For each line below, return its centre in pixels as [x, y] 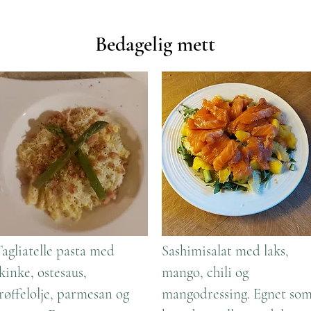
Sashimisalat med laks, [225, 251]
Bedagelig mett [155, 44]
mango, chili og [205, 272]
